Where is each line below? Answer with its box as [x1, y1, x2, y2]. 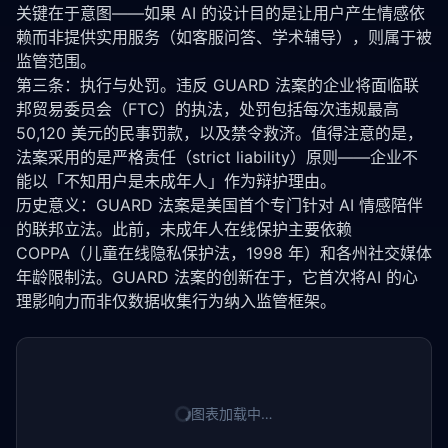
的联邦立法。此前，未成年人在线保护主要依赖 [16, 219, 352, 239]
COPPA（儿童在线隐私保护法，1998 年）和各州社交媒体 [16, 243, 432, 263]
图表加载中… [191, 405, 273, 422]
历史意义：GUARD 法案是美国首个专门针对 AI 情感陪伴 [16, 195, 423, 215]
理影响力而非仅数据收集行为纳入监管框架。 [16, 291, 336, 311]
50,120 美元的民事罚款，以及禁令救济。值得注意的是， [16, 123, 423, 143]
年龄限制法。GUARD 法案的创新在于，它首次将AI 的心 [16, 267, 418, 287]
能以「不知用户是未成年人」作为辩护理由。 [16, 171, 336, 191]
